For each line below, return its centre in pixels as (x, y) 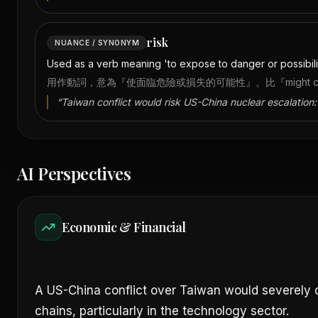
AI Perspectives (74, 173)
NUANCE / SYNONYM (97, 42)
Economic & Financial (124, 227)
